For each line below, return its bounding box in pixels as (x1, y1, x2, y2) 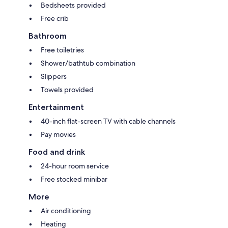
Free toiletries (41, 45, 84, 54)
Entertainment (28, 102, 84, 112)
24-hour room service (41, 161, 109, 170)
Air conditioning (41, 206, 91, 215)
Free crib (41, 13, 69, 23)
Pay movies (41, 129, 76, 139)
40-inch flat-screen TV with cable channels (41, 116, 176, 126)
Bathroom (28, 31, 67, 41)
